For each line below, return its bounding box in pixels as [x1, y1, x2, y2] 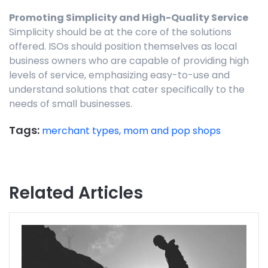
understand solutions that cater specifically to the [9, 83, 245, 97]
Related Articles [9, 181, 143, 205]
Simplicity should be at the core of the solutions [9, 25, 232, 39]
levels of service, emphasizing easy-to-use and [9, 68, 230, 83]
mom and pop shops [123, 124, 221, 138]
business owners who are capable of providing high [9, 54, 249, 68]
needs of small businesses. [9, 97, 132, 111]
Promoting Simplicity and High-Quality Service [9, 11, 248, 25]
